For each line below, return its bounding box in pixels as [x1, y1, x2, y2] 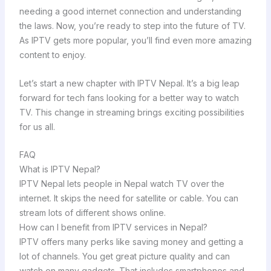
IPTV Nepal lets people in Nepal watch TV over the [19, 178, 224, 189]
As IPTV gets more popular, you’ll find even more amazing [19, 35, 252, 46]
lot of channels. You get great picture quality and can [19, 250, 230, 261]
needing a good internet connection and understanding [19, 6, 241, 17]
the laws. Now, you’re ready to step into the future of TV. [19, 21, 246, 31]
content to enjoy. [19, 50, 86, 60]
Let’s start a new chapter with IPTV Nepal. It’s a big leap [19, 77, 240, 88]
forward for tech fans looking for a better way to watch [19, 92, 239, 103]
